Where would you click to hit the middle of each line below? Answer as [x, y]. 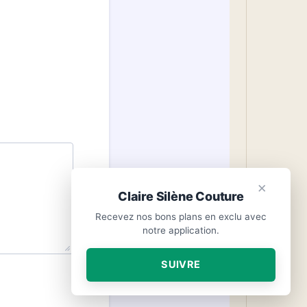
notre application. [181, 230]
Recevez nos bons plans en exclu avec [181, 217]
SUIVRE [181, 265]
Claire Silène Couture [181, 196]
